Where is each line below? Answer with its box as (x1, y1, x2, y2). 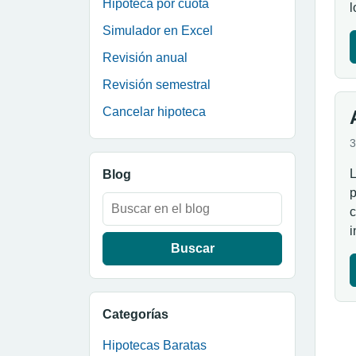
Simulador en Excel (103, 24, 213, 37)
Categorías (103, 308, 168, 321)
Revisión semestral (103, 78, 211, 91)
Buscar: (102, 194, 145, 207)
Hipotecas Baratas (103, 339, 207, 352)
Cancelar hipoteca (103, 105, 206, 118)
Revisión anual (103, 51, 188, 64)
